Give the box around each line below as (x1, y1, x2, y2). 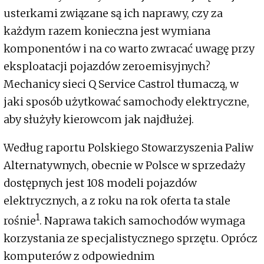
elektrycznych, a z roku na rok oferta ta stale (4, 194, 230, 208)
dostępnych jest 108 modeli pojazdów (4, 176, 197, 190)
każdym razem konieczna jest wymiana (4, 24, 210, 38)
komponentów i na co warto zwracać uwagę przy (4, 42, 255, 56)
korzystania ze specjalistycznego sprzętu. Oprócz (4, 232, 258, 246)
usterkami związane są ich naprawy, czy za (4, 6, 223, 21)
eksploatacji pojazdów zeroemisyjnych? (4, 60, 210, 74)
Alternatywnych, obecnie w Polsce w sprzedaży (4, 159, 245, 173)
